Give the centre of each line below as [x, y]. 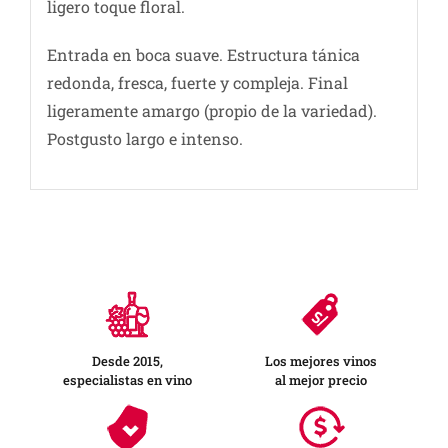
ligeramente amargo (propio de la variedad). [211, 111]
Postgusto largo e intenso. [144, 139]
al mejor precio [321, 379]
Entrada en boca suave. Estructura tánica [203, 55]
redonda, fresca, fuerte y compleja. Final [197, 83]
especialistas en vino [127, 379]
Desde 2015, [127, 360]
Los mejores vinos [321, 360]
